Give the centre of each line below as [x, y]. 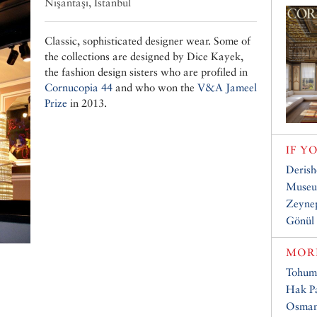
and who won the [155, 88]
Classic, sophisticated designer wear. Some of [148, 41]
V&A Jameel [227, 88]
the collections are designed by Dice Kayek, [144, 57]
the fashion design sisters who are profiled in [146, 72]
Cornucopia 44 [79, 88]
